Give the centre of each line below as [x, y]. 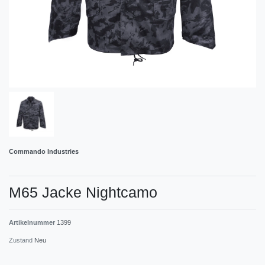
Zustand [22, 240]
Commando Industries [44, 151]
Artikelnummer [33, 222]
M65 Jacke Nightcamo [83, 192]
